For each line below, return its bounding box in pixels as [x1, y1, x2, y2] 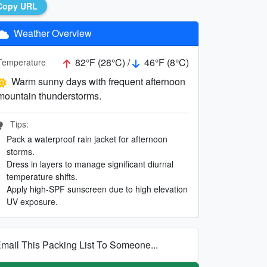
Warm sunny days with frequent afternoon [11, 74, 185, 88]
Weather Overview [11, 26, 92, 40]
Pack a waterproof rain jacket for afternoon [7, 132, 167, 145]
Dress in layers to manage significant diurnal [7, 157, 173, 170]
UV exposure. [7, 195, 58, 207]
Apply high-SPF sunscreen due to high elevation [7, 182, 188, 195]
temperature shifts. [7, 170, 77, 182]
